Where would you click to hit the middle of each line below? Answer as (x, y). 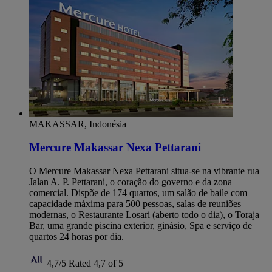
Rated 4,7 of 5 (96, 263)
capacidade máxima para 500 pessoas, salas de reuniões (135, 204)
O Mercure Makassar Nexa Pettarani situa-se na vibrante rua (144, 171)
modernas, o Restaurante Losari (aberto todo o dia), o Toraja (144, 215)
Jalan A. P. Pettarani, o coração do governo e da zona (131, 182)
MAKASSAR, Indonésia (78, 124)
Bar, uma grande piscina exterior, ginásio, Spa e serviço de (141, 226)
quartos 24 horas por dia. (76, 237)
